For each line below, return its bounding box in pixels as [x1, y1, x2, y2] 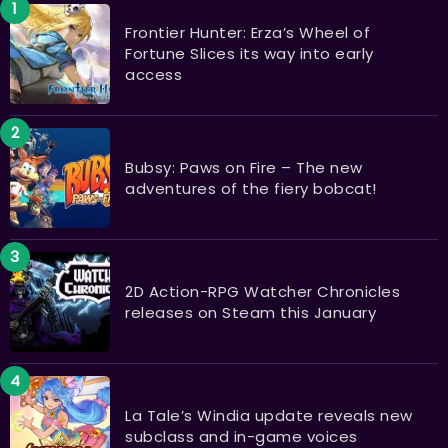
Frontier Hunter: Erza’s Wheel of [125, 22, 370, 44]
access [125, 64, 182, 86]
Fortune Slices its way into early [125, 43, 374, 65]
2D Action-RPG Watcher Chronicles [125, 280, 400, 302]
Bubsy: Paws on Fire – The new [125, 156, 363, 178]
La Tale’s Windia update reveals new [125, 404, 413, 426]
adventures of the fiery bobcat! [125, 177, 377, 199]
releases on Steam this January [125, 301, 376, 323]
